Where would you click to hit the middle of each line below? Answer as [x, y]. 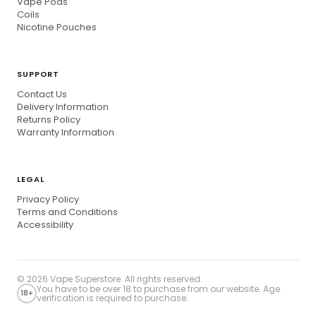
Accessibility [45, 225]
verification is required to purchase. [113, 298]
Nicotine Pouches [57, 27]
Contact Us [42, 94]
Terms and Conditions [67, 212]
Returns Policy [49, 120]
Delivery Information [63, 107]
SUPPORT [38, 74]
